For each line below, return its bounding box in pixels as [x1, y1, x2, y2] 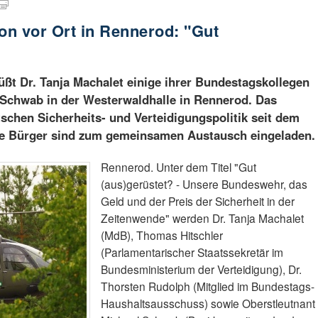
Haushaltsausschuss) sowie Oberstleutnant [101, 295, 316, 312]
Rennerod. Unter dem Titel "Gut [101, 159, 257, 175]
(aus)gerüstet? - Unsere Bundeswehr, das [101, 176, 308, 192]
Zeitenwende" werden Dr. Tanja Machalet [101, 210, 305, 226]
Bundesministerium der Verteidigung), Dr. [101, 261, 302, 278]
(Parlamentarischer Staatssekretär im [101, 244, 284, 261]
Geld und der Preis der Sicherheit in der [101, 193, 295, 209]
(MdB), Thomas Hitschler [101, 227, 224, 243]
